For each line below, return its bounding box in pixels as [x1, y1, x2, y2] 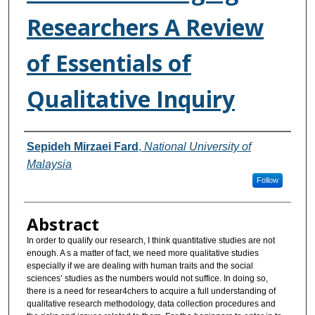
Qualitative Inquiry [26, 84, 235, 115]
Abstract [26, 212, 99, 236]
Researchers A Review [26, 12, 264, 43]
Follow [256, 176, 278, 185]
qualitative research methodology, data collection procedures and [26, 299, 276, 309]
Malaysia [26, 158, 72, 171]
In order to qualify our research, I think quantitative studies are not [26, 236, 275, 246]
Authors [23, 134, 93, 157]
